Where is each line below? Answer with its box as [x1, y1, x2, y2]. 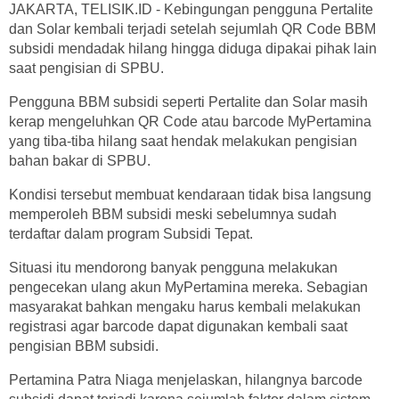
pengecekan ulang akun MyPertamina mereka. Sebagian [9, 279, 368, 295]
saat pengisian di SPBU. [9, 60, 164, 76]
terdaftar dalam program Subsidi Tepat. [9, 225, 253, 241]
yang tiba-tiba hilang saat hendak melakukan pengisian [9, 133, 357, 149]
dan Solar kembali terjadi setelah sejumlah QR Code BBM [9, 20, 376, 37]
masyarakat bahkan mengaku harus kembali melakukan [9, 298, 361, 314]
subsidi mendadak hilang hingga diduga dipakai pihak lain [9, 40, 377, 56]
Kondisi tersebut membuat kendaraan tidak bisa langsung [9, 186, 371, 202]
